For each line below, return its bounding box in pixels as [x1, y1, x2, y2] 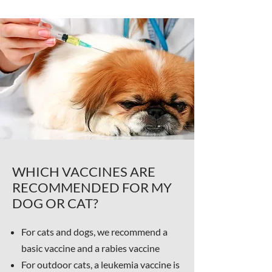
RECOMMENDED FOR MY [12, 179, 172, 195]
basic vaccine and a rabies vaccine [21, 242, 160, 254]
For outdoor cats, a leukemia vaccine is [21, 259, 180, 270]
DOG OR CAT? [12, 195, 98, 211]
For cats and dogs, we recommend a [21, 226, 168, 237]
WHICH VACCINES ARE [12, 163, 155, 180]
